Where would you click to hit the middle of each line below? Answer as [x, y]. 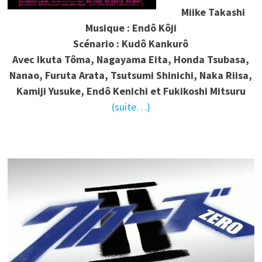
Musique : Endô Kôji [131, 27]
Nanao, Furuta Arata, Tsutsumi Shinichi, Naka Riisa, [131, 75]
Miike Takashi [213, 12]
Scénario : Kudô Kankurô [131, 43]
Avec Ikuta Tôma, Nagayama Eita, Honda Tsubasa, [131, 59]
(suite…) [131, 106]
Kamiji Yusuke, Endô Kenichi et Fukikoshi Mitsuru [131, 91]
